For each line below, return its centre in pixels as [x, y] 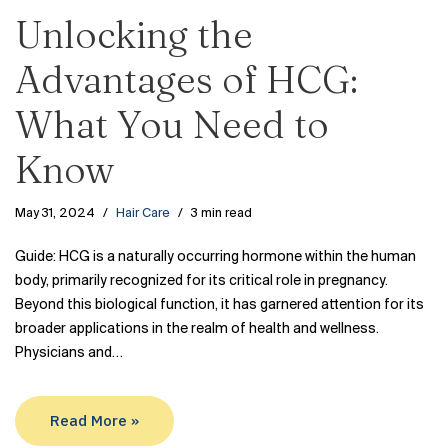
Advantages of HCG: [186, 79]
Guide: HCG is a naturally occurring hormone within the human [215, 257]
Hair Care [143, 213]
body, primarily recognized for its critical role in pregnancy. [201, 281]
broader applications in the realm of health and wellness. [197, 329]
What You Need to [172, 124]
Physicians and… [70, 353]
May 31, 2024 [55, 213]
